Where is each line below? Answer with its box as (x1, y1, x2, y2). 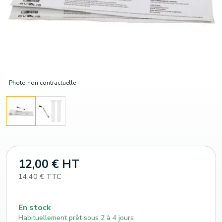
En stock (18, 202, 51, 213)
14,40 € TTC (18, 171, 61, 181)
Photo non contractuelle (9, 78, 76, 87)
